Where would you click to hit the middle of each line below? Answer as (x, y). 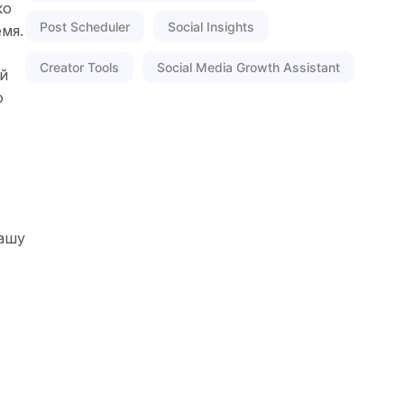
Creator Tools (79, 67)
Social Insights (211, 27)
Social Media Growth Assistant (248, 67)
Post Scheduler (85, 27)
